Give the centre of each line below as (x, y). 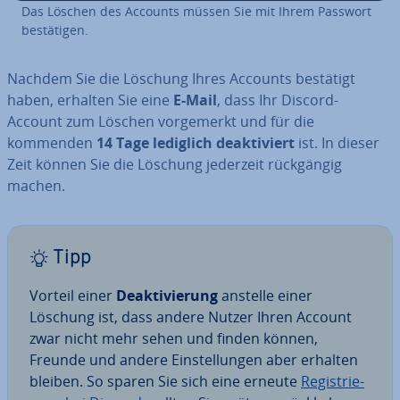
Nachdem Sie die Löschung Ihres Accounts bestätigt (181, 78)
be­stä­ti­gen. (55, 29)
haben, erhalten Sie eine (90, 100)
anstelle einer (265, 295)
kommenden (52, 142)
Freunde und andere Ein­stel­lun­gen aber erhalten (194, 359)
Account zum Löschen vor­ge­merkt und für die (161, 121)
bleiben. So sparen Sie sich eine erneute (165, 381)
